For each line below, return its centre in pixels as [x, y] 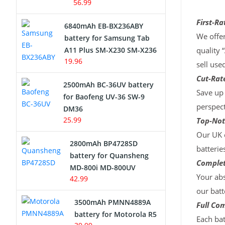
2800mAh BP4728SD [104, 143]
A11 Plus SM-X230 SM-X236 [110, 50]
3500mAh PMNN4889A [113, 202]
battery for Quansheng [109, 155]
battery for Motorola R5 [116, 214]
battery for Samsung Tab [107, 38]
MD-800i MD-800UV [103, 167]
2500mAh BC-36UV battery [109, 85]
